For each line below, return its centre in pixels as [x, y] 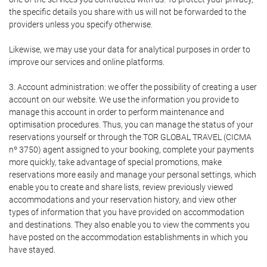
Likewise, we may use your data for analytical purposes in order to [130, 49]
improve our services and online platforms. [87, 62]
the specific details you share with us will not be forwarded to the [128, 12]
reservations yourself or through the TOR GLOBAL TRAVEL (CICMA [130, 137]
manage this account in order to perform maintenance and [117, 112]
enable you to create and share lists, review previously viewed [121, 187]
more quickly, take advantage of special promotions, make [115, 162]
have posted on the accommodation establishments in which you [128, 237]
